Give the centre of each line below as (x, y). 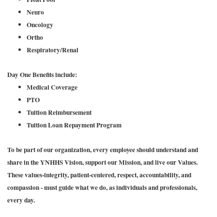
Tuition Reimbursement (59, 112)
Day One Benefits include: (42, 75)
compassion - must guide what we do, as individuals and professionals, (102, 187)
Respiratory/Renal (53, 50)
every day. (21, 200)
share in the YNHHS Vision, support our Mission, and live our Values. (102, 162)
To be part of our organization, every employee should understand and (103, 150)
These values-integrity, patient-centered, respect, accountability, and (99, 175)
